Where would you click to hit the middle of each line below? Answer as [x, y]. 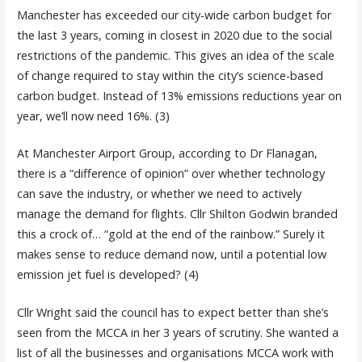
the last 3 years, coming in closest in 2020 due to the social [174, 35]
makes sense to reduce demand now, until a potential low [171, 255]
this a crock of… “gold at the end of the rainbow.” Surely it [170, 234]
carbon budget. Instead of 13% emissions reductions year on [179, 95]
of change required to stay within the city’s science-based [170, 75]
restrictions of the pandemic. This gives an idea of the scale [175, 55]
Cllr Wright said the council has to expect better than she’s [173, 313]
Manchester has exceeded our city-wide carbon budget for [174, 15]
